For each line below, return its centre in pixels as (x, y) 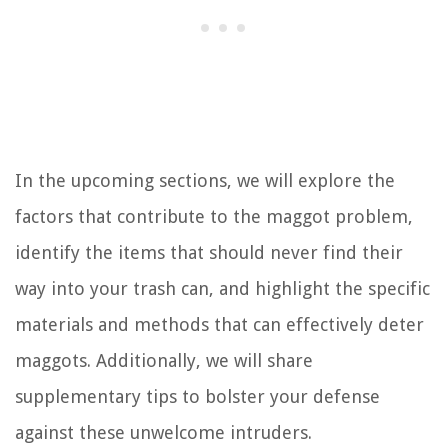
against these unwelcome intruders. (163, 433)
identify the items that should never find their (209, 253)
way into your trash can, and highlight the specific (222, 289)
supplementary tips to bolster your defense (197, 397)
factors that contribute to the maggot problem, (214, 217)
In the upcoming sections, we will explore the (205, 181)
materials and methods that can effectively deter (219, 325)
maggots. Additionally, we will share (164, 361)
